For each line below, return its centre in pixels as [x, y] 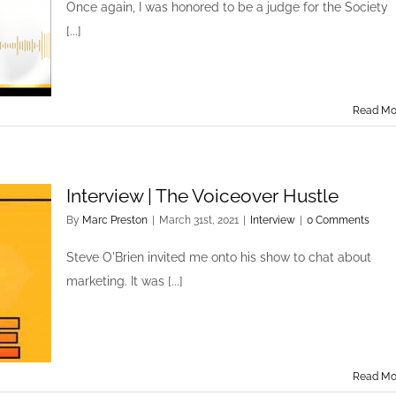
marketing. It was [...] [125, 281]
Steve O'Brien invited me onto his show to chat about [219, 257]
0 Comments [338, 220]
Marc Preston [115, 220]
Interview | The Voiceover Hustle [202, 196]
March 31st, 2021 [199, 220]
